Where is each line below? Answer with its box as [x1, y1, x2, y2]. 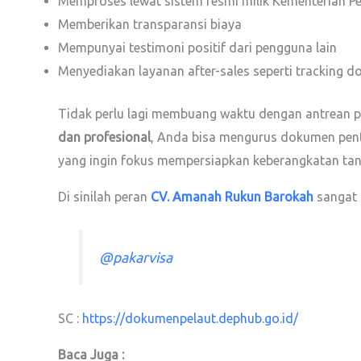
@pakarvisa [99, 250, 173, 266]
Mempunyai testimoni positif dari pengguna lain [58, 40, 337, 55]
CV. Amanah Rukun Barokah [151, 189, 313, 204]
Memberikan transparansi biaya [58, 17, 242, 31]
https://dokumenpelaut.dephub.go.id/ [82, 310, 298, 326]
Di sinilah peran [58, 189, 151, 204]
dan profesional [58, 130, 151, 144]
